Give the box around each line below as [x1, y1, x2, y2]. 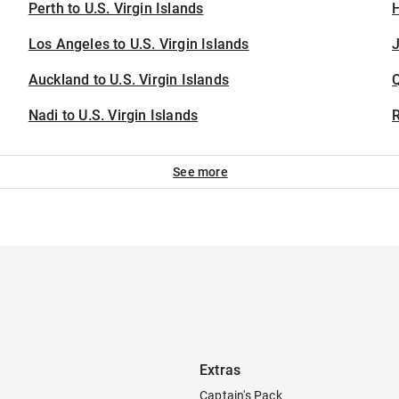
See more [173, 165, 228, 179]
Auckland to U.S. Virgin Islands [28, 71, 230, 88]
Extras [199, 362, 241, 379]
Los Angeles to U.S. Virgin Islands [28, 36, 249, 53]
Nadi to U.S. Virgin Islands [28, 107, 199, 124]
